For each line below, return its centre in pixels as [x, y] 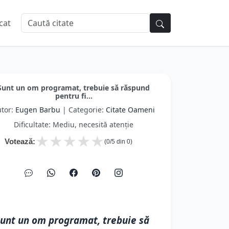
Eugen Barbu [38, 110]
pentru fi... [74, 96]
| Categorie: [83, 110]
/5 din [118, 142]
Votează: [20, 141]
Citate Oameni [130, 110]
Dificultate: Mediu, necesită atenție [74, 124]
